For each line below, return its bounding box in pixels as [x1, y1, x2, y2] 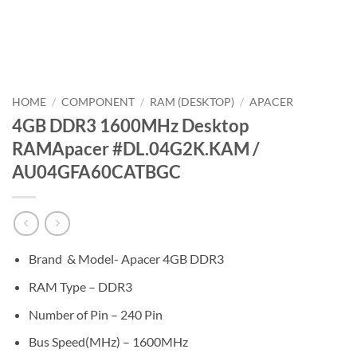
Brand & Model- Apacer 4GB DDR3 [28, 251, 224, 267]
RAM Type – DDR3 [28, 279, 132, 295]
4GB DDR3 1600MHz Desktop [12, 114, 249, 136]
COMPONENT [61, 96, 135, 108]
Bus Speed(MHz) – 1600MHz [28, 334, 188, 350]
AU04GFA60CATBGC [12, 160, 181, 182]
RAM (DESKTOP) [150, 96, 235, 108]
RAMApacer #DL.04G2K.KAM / [12, 137, 260, 159]
